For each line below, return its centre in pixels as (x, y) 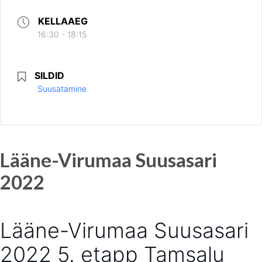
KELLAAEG (63, 21)
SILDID (49, 75)
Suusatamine (62, 89)
